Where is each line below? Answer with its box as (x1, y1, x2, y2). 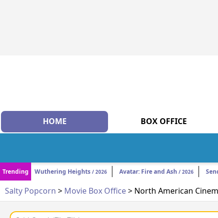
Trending (2, 167, 29, 176)
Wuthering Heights (35, 167, 91, 176)
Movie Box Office (64, 185, 126, 197)
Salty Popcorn (5, 185, 56, 197)
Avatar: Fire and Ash (119, 167, 177, 176)
